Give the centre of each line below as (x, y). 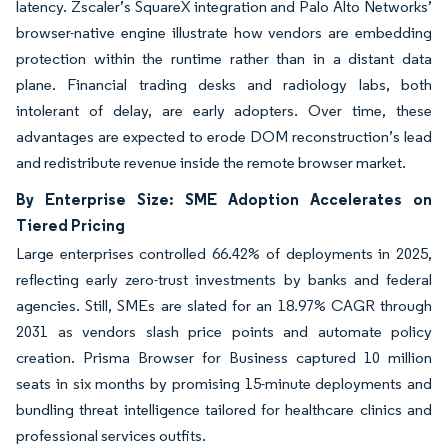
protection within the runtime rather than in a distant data (224, 58)
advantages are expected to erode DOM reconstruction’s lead (224, 136)
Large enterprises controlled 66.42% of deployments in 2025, (224, 253)
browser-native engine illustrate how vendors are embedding (224, 32)
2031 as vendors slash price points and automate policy (224, 331)
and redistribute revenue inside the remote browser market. (211, 162)
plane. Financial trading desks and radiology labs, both (224, 84)
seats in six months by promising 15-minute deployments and (224, 383)
